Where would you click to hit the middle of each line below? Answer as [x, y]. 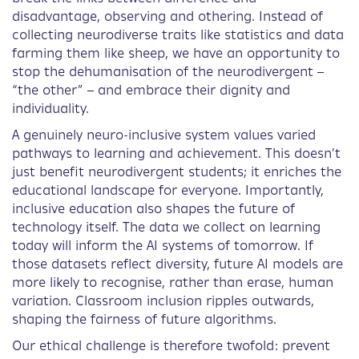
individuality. [50, 109]
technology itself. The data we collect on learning [166, 228]
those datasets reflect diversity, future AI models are [177, 265]
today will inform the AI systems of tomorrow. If [163, 246]
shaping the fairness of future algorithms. [144, 320]
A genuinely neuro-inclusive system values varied [164, 136]
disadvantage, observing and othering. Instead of [167, 17]
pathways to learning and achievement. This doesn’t [176, 154]
